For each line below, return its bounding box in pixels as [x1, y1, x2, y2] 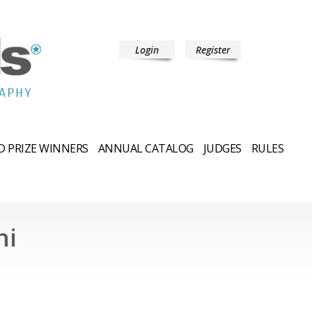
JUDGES [203, 140, 242, 156]
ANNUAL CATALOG [97, 140, 194, 156]
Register [196, 43, 231, 56]
